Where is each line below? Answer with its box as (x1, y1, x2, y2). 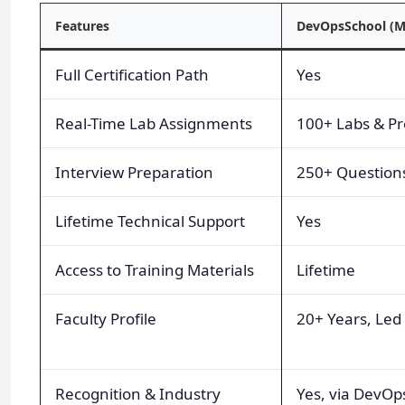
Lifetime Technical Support (55, 211, 245, 232)
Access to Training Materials (55, 259, 254, 281)
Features (55, 17, 109, 35)
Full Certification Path (55, 64, 209, 86)
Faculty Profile (55, 308, 156, 330)
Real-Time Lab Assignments (55, 113, 252, 135)
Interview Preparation (55, 162, 213, 184)
